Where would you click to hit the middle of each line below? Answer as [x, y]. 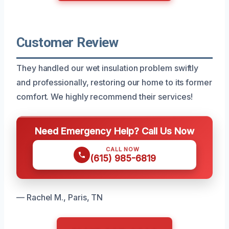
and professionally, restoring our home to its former [114, 82]
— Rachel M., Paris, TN [60, 197]
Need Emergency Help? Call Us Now [114, 131]
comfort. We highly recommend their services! [105, 96]
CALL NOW [123, 149]
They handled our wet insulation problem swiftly [108, 68]
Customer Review [67, 42]
